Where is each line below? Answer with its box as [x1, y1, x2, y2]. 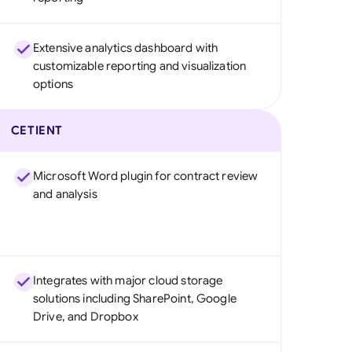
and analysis [32, 187, 97, 201]
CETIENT [10, 123, 64, 137]
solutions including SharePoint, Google [32, 291, 236, 306]
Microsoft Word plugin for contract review [32, 169, 258, 183]
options [32, 77, 73, 91]
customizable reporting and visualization [32, 59, 247, 73]
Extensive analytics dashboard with [32, 41, 218, 55]
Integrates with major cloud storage [32, 273, 223, 288]
